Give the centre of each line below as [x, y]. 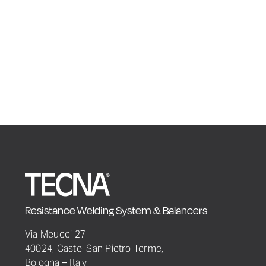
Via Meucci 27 [55, 234]
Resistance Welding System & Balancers [116, 210]
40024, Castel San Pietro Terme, [94, 248]
